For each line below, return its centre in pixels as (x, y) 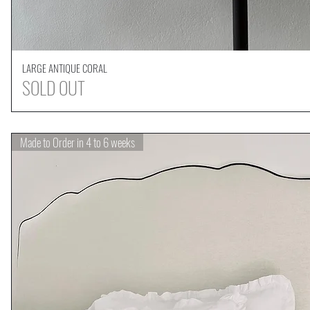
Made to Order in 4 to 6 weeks (77, 142)
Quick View (233, 67)
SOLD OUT (54, 87)
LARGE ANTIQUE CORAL (65, 67)
